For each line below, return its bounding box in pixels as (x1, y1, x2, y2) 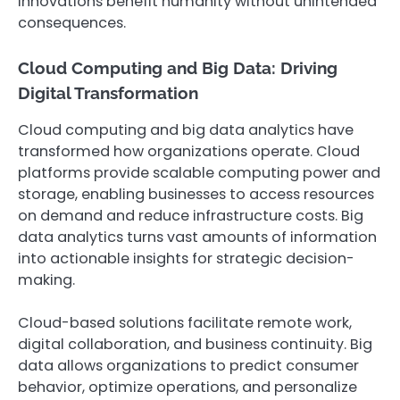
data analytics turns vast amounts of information (18, 226, 377, 247)
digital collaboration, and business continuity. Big (18, 333, 372, 354)
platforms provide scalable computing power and (18, 162, 380, 183)
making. (18, 269, 75, 290)
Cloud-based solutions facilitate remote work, (18, 312, 352, 333)
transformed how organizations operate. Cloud (18, 140, 360, 162)
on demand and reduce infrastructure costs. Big (18, 204, 363, 226)
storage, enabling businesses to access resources (18, 183, 374, 204)
